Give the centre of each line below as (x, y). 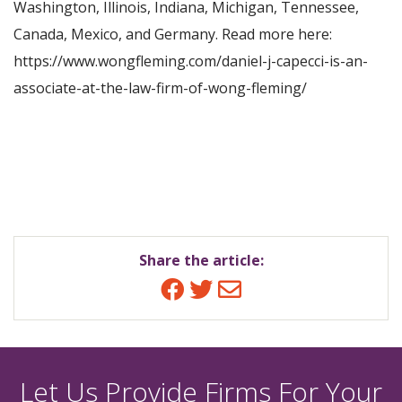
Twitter (235, 288)
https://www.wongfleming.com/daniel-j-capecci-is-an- (191, 61)
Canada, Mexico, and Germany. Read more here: (173, 34)
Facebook (221, 288)
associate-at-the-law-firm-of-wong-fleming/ (160, 88)
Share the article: (201, 260)
